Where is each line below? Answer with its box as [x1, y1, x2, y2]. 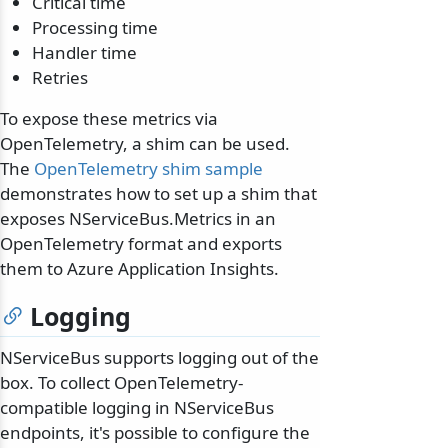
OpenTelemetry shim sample [34, 157, 263, 181]
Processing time [32, 16, 158, 40]
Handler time [32, 41, 137, 65]
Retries [32, 66, 88, 90]
